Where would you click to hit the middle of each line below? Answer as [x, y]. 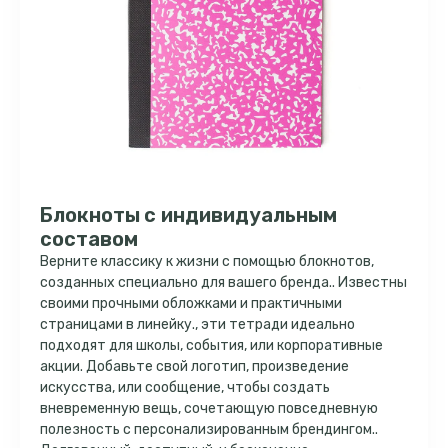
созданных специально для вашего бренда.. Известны [223, 282]
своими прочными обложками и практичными [191, 303]
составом [89, 239]
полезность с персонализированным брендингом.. [209, 429]
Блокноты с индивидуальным [188, 215]
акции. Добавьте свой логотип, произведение [194, 366]
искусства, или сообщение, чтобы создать [185, 387]
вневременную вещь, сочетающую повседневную [209, 408]
